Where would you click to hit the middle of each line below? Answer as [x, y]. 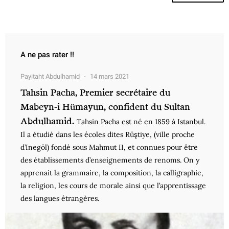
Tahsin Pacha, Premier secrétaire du [95, 92]
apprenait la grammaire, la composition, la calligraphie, [112, 173]
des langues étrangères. [60, 198]
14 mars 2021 [110, 76]
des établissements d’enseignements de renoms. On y [110, 160]
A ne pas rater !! [47, 54]
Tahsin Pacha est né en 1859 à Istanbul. [141, 121]
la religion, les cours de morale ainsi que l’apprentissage [113, 185]
